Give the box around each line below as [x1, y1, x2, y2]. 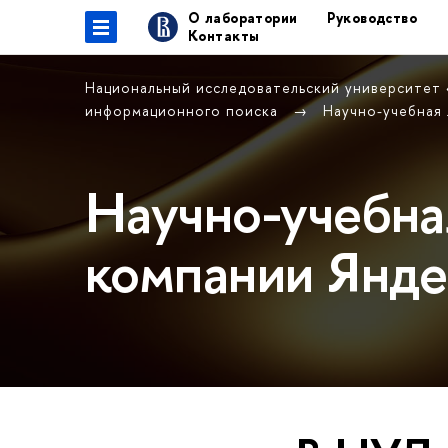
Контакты [188, 26, 260, 45]
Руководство [327, 8, 418, 27]
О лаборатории [188, 8, 298, 27]
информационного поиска [85, 101, 283, 120]
